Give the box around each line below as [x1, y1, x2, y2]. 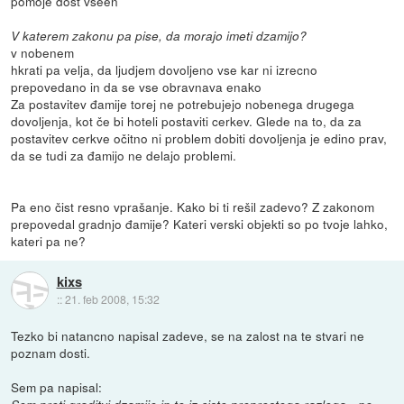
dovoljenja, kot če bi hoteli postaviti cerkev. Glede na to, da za [11, 111, 363, 130]
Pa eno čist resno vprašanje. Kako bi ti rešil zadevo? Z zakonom [11, 197, 375, 216]
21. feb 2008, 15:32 [64, 290, 160, 307]
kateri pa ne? [11, 231, 87, 250]
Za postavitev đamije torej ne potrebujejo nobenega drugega [11, 94, 355, 113]
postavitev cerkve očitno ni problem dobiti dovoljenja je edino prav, [11, 128, 388, 147]
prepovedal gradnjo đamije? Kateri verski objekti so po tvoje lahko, [11, 214, 389, 233]
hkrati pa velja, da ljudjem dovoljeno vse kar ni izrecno [11, 60, 318, 78]
